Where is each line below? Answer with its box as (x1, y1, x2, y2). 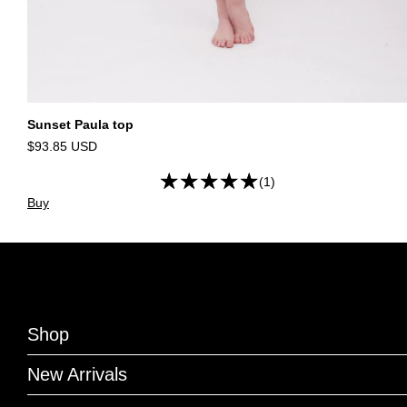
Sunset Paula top (27, 117, 134, 133)
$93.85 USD (27, 139, 97, 154)
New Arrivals (27, 364, 127, 385)
